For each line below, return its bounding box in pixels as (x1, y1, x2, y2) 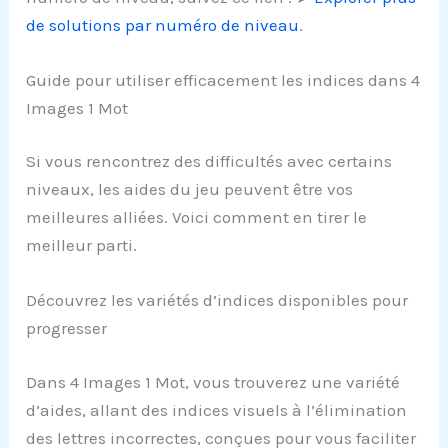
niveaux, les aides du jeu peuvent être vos (26, 179, 354, 200)
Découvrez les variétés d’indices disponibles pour (26, 290, 409, 311)
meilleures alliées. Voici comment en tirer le (26, 207, 368, 228)
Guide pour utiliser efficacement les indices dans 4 (26, 69, 421, 90)
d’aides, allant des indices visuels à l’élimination (26, 399, 408, 420)
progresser (26, 318, 108, 339)
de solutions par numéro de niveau (26, 14, 300, 35)
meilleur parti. (26, 235, 138, 256)
